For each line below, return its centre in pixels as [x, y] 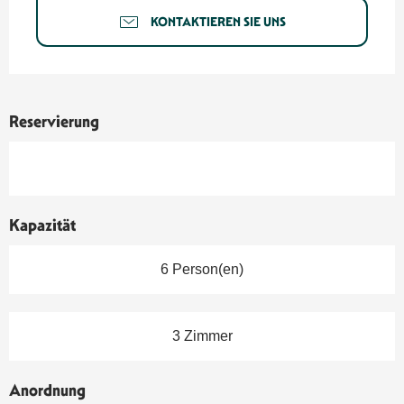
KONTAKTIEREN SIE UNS [218, 21]
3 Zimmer [202, 336]
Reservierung [54, 122]
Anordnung [47, 390]
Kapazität [42, 225]
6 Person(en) [202, 270]
